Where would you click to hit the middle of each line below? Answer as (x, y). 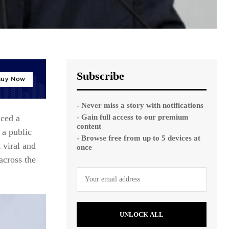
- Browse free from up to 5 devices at (139, 138)
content (89, 126)
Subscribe (100, 76)
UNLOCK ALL (142, 214)
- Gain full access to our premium (133, 117)
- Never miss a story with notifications (140, 105)
